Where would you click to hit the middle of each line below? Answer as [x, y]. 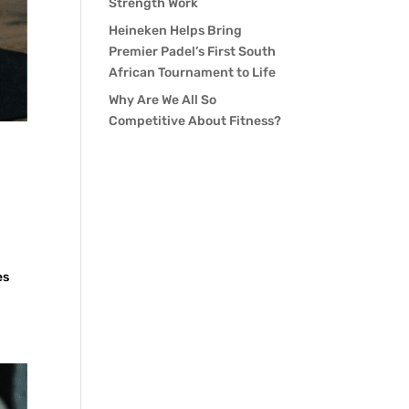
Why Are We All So [163, 100]
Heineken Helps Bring [176, 31]
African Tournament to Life [193, 73]
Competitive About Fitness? [195, 121]
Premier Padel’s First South [193, 52]
